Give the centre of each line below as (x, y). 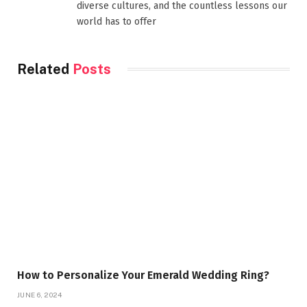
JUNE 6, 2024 (40, 295)
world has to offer (116, 21)
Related (45, 69)
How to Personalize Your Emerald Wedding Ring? (143, 275)
